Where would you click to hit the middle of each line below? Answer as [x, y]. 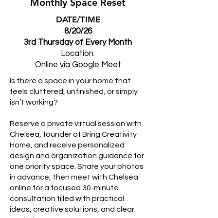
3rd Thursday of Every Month [78, 42]
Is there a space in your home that [70, 81]
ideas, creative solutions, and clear [72, 209]
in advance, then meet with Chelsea [74, 177]
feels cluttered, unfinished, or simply [74, 91]
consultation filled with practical [67, 199]
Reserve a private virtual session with [76, 124]
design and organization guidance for [77, 156]
